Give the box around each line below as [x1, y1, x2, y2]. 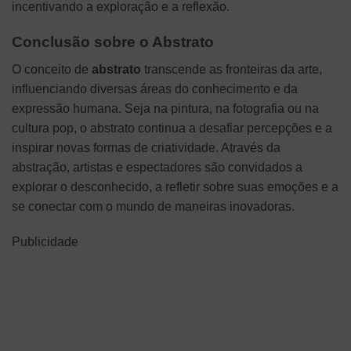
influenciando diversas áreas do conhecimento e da [12, 81, 298, 96]
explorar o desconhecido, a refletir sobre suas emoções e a [12, 179, 338, 194]
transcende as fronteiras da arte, [141, 62, 322, 76]
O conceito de [12, 62, 92, 76]
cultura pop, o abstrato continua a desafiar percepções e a [12, 121, 332, 135]
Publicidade [12, 235, 78, 249]
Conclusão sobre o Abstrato [12, 34, 214, 51]
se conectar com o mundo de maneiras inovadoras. [12, 199, 295, 213]
